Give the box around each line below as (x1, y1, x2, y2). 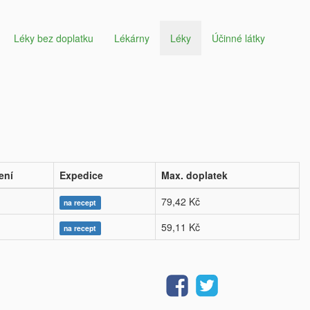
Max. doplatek (161, 168, 228, 182)
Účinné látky (212, 31, 265, 45)
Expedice (60, 168, 103, 182)
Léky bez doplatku (14, 31, 93, 45)
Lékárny (114, 31, 149, 45)
